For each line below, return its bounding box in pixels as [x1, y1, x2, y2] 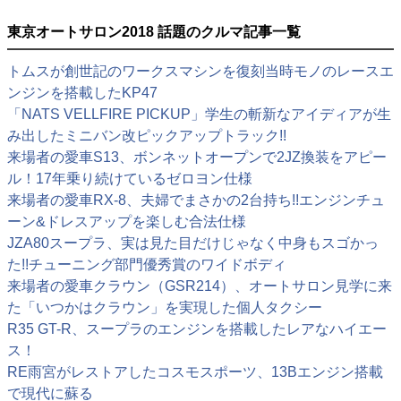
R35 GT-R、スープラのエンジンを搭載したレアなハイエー [7, 321, 387, 337]
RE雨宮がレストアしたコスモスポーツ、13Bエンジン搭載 [7, 364, 383, 380]
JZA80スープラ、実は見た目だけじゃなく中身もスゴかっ [7, 235, 379, 252]
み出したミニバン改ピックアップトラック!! [7, 128, 286, 144]
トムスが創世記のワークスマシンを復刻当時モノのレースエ [7, 64, 394, 80]
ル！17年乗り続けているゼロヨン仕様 [7, 171, 252, 187]
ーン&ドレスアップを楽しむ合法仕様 [7, 214, 246, 230]
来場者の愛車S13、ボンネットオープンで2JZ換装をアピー [7, 149, 387, 166]
